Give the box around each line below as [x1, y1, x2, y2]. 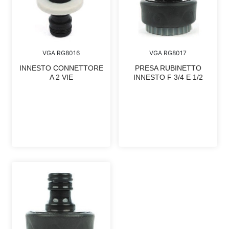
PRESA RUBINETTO [134, 64, 201, 73]
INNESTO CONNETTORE [19, 64, 103, 73]
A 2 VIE [49, 73, 73, 82]
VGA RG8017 [149, 49, 187, 57]
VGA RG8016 [42, 49, 80, 57]
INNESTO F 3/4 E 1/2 [133, 73, 203, 82]
